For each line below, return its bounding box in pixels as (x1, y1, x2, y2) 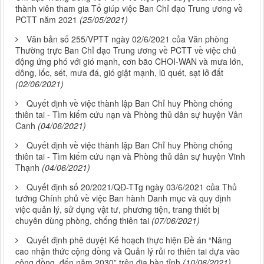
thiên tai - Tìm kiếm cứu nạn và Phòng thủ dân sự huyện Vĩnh (15, 150, 245, 162)
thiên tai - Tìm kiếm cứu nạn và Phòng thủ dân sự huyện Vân (15, 108, 243, 120)
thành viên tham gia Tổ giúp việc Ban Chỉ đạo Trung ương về (15, 2, 243, 14)
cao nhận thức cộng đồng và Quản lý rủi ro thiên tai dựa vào (15, 245, 240, 257)
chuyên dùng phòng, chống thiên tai (15, 214, 149, 226)
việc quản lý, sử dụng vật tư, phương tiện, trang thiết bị (15, 203, 219, 215)
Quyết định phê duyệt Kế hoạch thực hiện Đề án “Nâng (27, 233, 232, 246)
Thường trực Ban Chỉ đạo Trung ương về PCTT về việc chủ (15, 44, 236, 56)
